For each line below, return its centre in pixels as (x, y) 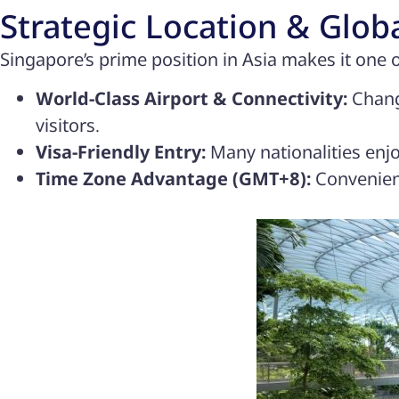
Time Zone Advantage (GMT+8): (173, 179)
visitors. (68, 126)
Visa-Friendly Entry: (121, 152)
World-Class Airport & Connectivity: (191, 99)
